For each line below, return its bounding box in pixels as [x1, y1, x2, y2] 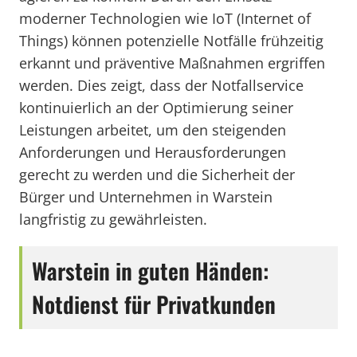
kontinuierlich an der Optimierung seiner [19, 98, 293, 117]
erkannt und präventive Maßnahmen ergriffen [19, 53, 325, 73]
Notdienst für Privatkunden [32, 288, 276, 320]
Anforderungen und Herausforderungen [19, 143, 286, 162]
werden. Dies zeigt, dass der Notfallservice [19, 76, 304, 95]
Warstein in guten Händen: [32, 254, 269, 287]
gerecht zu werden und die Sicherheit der [19, 165, 295, 184]
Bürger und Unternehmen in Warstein [19, 187, 273, 206]
